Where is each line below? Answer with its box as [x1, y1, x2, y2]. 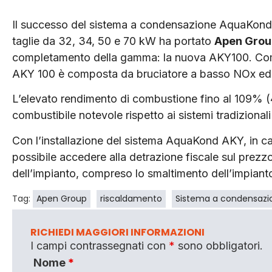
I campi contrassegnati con [30, 239, 169, 252]
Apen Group [36, 192, 87, 205]
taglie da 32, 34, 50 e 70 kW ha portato [12, 34, 214, 47]
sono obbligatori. [175, 239, 263, 252]
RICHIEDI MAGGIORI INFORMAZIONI [30, 225, 205, 239]
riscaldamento [100, 192, 162, 205]
